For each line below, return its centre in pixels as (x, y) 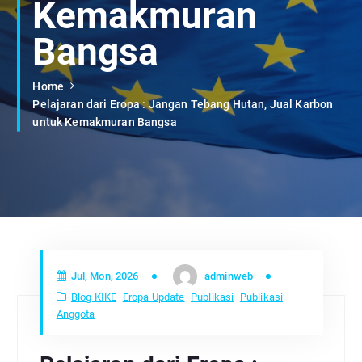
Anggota (76, 314)
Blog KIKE (94, 297)
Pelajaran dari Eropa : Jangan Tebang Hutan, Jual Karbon (183, 105)
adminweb (229, 276)
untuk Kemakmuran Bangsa (105, 122)
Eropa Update (154, 297)
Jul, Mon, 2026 (103, 276)
